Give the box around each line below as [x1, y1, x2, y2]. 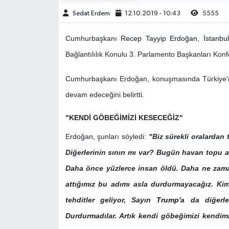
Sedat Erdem [72, 10, 110, 17]
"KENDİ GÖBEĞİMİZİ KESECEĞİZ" [65, 113, 183, 122]
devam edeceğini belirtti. [65, 90, 144, 99]
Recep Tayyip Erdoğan [121, 34, 198, 43]
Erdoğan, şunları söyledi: [65, 132, 146, 141]
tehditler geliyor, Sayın [65, 195, 157, 204]
